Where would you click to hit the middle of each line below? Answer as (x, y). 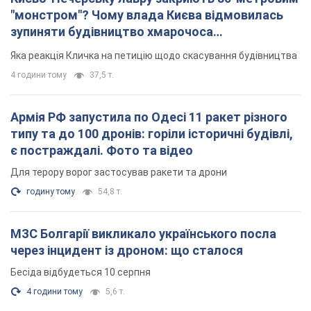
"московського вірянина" (85, 49)
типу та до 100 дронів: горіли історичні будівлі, (152, 134)
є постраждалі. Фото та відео (102, 151)
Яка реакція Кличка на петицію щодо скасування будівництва (154, 56)
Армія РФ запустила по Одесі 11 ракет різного (149, 117)
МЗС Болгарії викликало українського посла (143, 234)
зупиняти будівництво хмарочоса (112, 32)
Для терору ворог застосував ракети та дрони (119, 173)
